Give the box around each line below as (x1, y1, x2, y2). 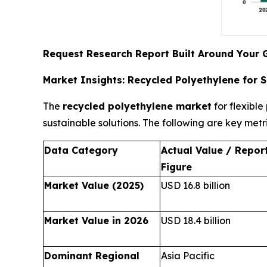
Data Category (44, 144, 118, 157)
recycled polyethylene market (63, 100, 212, 113)
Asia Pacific (161, 250, 215, 262)
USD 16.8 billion (161, 179, 230, 192)
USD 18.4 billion (161, 215, 231, 227)
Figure (161, 161, 192, 173)
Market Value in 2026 (44, 215, 148, 227)
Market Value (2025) (44, 179, 144, 192)
